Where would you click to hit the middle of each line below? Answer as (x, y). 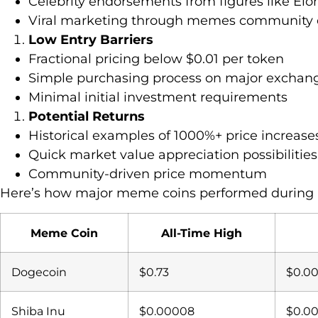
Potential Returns (87, 116)
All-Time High (202, 233)
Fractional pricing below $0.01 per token (156, 59)
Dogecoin (39, 272)
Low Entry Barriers (91, 39)
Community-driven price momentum (148, 174)
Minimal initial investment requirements (158, 97)
